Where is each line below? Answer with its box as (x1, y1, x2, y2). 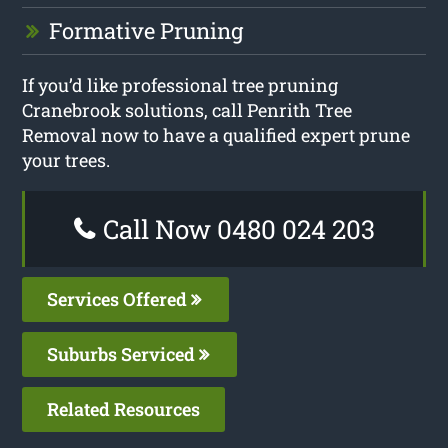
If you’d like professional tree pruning (22, 72, 339, 97)
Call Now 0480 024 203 (96, 211, 375, 246)
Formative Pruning (49, 15, 244, 45)
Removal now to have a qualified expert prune (22, 122, 411, 147)
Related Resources (47, 396, 201, 421)
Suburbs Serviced (47, 341, 200, 366)
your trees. (22, 147, 111, 172)
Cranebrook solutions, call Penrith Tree (22, 97, 353, 122)
